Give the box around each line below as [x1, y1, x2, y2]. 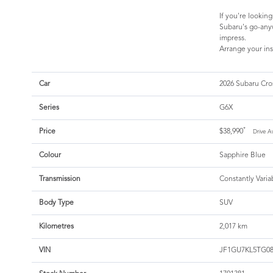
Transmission [39, 175, 80, 183]
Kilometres [39, 223, 74, 231]
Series [39, 104, 59, 112]
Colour [39, 152, 61, 160]
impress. [219, 35, 246, 43]
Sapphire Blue [219, 152, 266, 160]
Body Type [39, 199, 74, 207]
